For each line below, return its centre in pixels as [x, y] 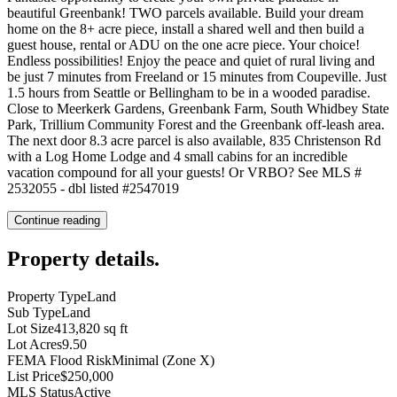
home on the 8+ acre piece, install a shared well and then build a [186, 28]
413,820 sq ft [91, 328]
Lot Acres [35, 344]
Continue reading [57, 220]
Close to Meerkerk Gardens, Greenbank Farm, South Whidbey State [198, 108]
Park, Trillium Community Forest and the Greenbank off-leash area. [196, 124]
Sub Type [34, 312]
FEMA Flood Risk [59, 360]
